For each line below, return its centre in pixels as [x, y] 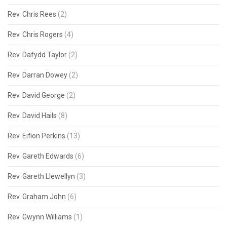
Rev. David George [36, 95]
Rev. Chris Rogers [35, 34]
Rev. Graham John [37, 196]
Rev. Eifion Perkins [36, 136]
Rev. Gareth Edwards [41, 156]
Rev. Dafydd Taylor [37, 54]
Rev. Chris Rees [32, 14]
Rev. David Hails [32, 115]
